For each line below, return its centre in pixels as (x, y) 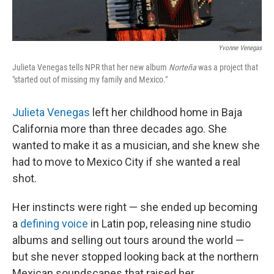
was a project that (227, 67)
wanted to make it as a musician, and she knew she (136, 145)
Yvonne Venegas (240, 48)
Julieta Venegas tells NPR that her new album (91, 67)
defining (40, 223)
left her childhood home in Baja (166, 112)
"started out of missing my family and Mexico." (90, 79)
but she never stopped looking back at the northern (135, 256)
